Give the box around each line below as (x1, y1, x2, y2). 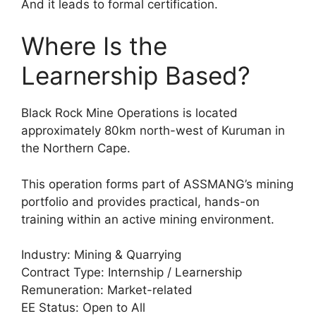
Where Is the (21, 31, 167, 61)
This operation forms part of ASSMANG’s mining (21, 176, 293, 191)
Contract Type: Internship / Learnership (21, 265, 242, 280)
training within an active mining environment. (21, 212, 274, 226)
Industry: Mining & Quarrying (21, 248, 181, 262)
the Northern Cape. (21, 141, 130, 156)
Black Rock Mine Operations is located (21, 106, 238, 121)
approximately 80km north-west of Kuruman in (21, 123, 285, 138)
